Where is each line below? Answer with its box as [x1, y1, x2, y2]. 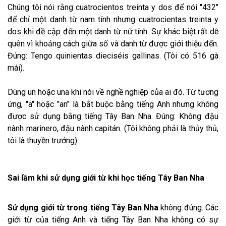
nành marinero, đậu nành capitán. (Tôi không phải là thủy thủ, [8, 123, 218, 133]
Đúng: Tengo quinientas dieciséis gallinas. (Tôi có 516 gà [8, 50, 218, 61]
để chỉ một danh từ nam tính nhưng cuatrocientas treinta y [8, 14, 218, 24]
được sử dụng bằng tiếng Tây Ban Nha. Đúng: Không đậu [8, 111, 218, 121]
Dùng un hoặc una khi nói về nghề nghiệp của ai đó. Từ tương [8, 87, 218, 97]
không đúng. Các [158, 202, 219, 212]
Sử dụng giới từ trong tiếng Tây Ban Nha [8, 202, 158, 212]
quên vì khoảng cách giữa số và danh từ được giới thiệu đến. [8, 38, 218, 48]
